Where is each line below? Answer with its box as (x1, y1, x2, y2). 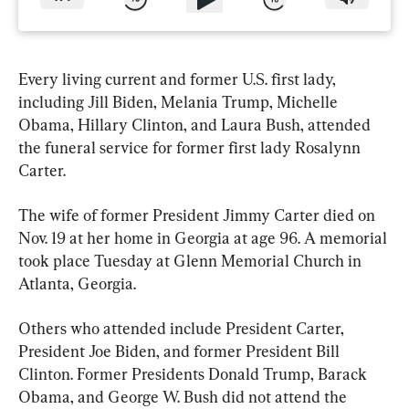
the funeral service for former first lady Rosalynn (18, 137, 364, 157)
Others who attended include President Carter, (18, 318, 348, 338)
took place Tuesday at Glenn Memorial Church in (18, 250, 365, 270)
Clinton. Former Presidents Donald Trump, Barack (18, 363, 371, 383)
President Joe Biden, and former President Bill (18, 341, 343, 361)
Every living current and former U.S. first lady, (18, 68, 340, 89)
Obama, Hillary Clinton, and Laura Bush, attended (18, 114, 374, 134)
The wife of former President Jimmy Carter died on (18, 204, 379, 225)
